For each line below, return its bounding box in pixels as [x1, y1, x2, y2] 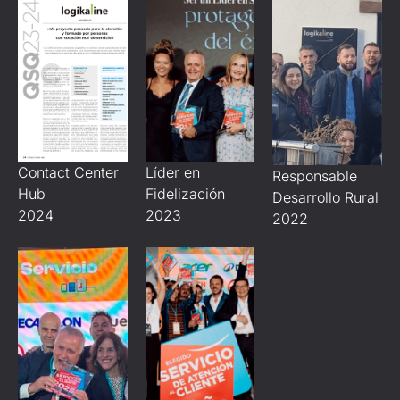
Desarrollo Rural [272, 187, 379, 206]
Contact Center [18, 163, 119, 182]
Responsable [272, 166, 358, 185]
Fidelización [145, 184, 225, 203]
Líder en [145, 162, 200, 181]
